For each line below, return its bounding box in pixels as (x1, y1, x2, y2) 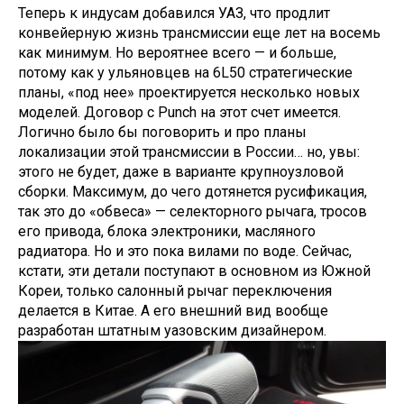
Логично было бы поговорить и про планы (18, 124, 307, 141)
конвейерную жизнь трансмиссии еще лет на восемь (18, 24, 381, 41)
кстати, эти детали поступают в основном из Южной (18, 262, 371, 280)
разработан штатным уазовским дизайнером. (18, 322, 326, 339)
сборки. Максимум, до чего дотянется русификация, (18, 183, 367, 200)
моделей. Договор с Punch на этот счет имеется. (18, 104, 341, 121)
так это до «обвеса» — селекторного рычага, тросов (18, 203, 367, 220)
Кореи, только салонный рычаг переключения (18, 282, 332, 299)
